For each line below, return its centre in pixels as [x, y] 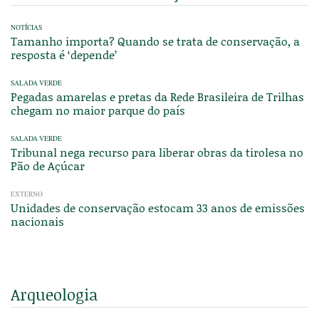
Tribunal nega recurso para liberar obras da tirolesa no [157, 152]
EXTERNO [27, 194]
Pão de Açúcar [48, 166]
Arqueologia [54, 295]
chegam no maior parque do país [98, 110]
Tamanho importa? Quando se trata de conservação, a [155, 41]
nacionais [37, 221]
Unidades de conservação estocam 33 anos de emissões [158, 208]
